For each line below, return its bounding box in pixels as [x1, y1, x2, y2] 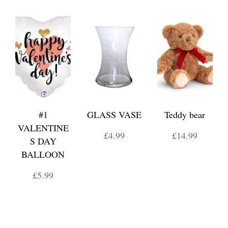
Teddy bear [164, 108, 206, 121]
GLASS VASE [87, 108, 141, 121]
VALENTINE [17, 122, 69, 134]
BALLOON [21, 148, 65, 160]
